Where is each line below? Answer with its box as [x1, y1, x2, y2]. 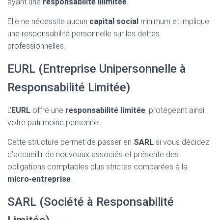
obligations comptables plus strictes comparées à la [7, 162, 188, 171]
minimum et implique [138, 17, 209, 26]
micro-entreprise [7, 174, 71, 184]
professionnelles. [7, 41, 65, 51]
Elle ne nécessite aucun [7, 17, 89, 26]
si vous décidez [154, 137, 209, 147]
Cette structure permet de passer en [7, 137, 134, 147]
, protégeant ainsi [145, 106, 204, 115]
